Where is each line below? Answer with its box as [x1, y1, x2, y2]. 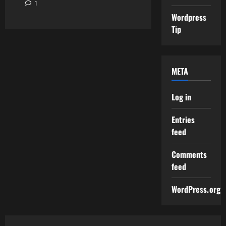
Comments [171, 148, 207, 160]
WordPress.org [171, 183, 220, 195]
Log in [171, 91, 192, 103]
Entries [171, 114, 195, 126]
